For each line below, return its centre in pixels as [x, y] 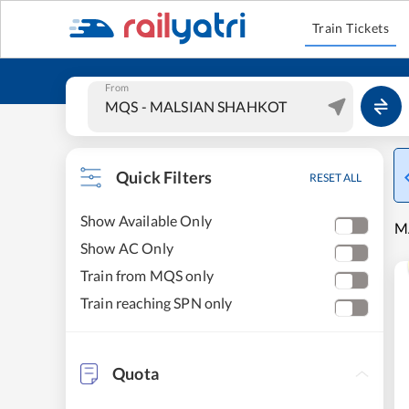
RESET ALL [336, 178]
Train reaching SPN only [157, 303]
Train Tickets [351, 28]
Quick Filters [164, 177]
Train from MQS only [147, 275]
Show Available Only [146, 220]
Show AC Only [127, 248]
